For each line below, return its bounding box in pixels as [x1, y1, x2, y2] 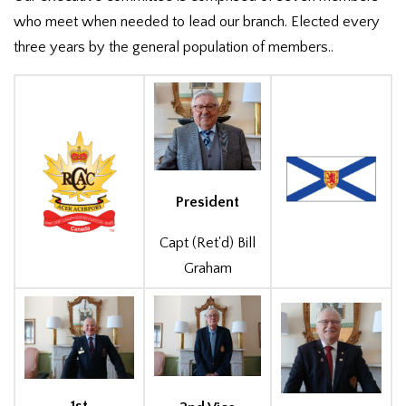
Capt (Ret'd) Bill [159, 234, 256, 251]
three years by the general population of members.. [14, 38, 333, 55]
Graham [183, 259, 232, 276]
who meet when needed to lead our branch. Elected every [14, 13, 380, 30]
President [176, 194, 239, 211]
